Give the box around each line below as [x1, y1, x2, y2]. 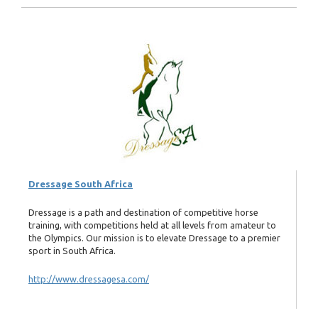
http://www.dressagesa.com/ [28, 274, 149, 285]
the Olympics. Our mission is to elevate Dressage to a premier [28, 233, 280, 243]
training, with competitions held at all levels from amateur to [28, 220, 276, 231]
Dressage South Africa [28, 178, 133, 189]
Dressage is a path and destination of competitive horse [28, 207, 258, 218]
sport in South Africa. [28, 246, 116, 256]
